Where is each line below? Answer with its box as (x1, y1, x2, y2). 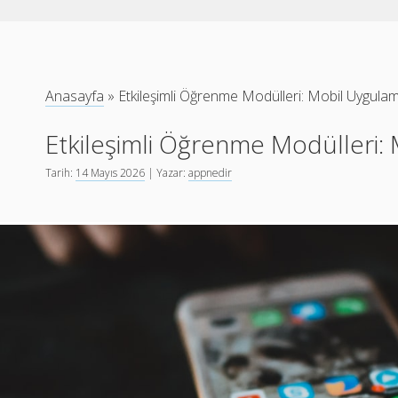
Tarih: (45, 165, 76, 180)
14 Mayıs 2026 (76, 165, 146, 180)
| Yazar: (145, 165, 189, 180)
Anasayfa (45, 86, 105, 106)
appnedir (188, 165, 233, 180)
